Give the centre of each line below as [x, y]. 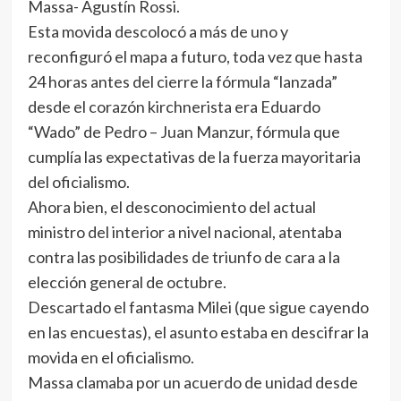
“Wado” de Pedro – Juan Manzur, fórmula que [183, 132]
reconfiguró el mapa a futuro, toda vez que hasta [195, 56]
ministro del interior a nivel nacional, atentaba [184, 232]
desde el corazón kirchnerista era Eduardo [174, 107]
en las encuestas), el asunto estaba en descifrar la [198, 332]
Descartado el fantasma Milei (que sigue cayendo [198, 307]
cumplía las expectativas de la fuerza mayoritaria [194, 157]
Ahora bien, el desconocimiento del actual [171, 207]
